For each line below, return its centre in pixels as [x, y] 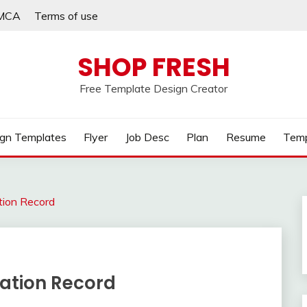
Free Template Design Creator [153, 88]
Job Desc [147, 137]
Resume [246, 137]
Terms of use [66, 15]
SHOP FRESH [153, 67]
